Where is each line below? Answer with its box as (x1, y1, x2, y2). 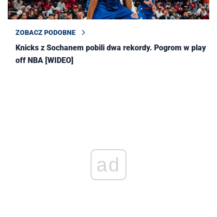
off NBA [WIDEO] (15, 55, 74, 65)
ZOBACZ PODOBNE (15, 28, 76, 36)
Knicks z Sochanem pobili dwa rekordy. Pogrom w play (15, 43, 206, 52)
